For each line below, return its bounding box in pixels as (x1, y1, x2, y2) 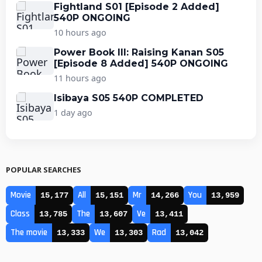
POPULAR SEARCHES (6, 164, 81, 175)
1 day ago (54, 106, 92, 118)
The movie (11, 226, 47, 238)
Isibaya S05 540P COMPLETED (54, 92, 204, 104)
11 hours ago (54, 72, 106, 84)
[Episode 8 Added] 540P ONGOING (54, 57, 228, 69)
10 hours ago (54, 26, 106, 38)
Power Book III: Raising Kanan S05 (54, 46, 224, 58)
